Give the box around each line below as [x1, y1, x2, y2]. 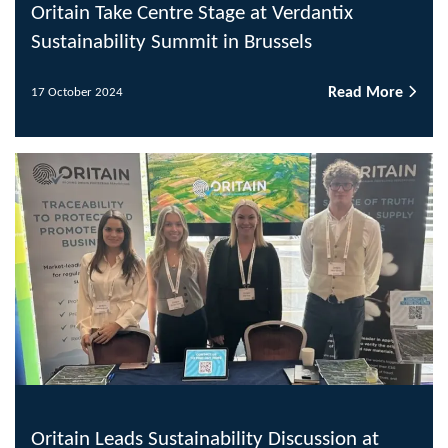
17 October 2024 [31, 86, 123, 100]
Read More [328, 84, 407, 101]
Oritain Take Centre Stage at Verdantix [31, 2, 353, 24]
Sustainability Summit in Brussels [31, 31, 312, 53]
